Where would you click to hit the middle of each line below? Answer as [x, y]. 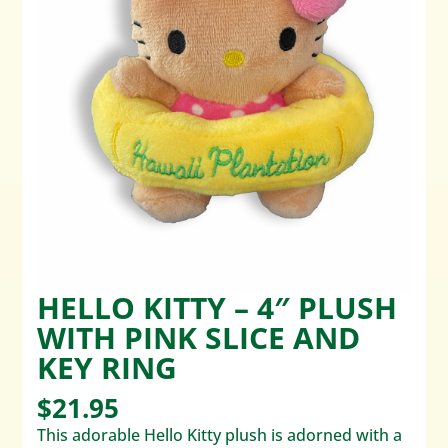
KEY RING [107, 368]
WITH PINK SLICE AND [199, 338]
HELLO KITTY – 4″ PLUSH [217, 308]
